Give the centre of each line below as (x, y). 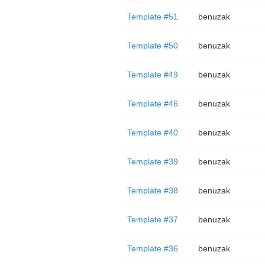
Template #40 (152, 132)
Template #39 (152, 161)
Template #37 (152, 219)
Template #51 (152, 17)
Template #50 (152, 46)
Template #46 (152, 104)
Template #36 (152, 248)
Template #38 (152, 190)
